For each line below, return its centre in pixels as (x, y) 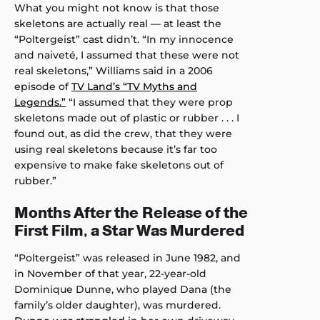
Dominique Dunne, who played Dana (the (123, 290)
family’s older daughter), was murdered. (117, 305)
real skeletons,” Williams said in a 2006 (114, 71)
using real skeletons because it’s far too (116, 150)
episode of (43, 87)
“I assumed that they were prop (149, 102)
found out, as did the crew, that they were (123, 134)
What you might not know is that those (117, 8)
